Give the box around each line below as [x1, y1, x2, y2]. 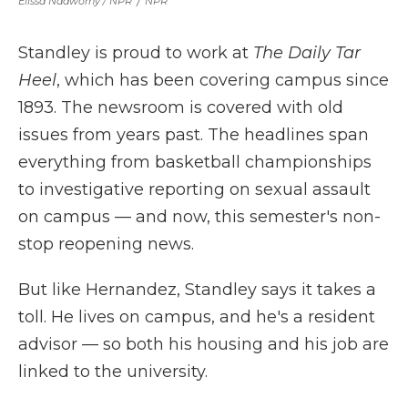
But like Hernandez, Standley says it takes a [18, 280, 376, 300]
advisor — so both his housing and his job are [18, 334, 389, 354]
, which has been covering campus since [56, 70, 389, 90]
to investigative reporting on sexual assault [18, 179, 371, 199]
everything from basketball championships [18, 152, 372, 172]
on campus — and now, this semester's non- [18, 207, 381, 227]
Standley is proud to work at [18, 43, 253, 63]
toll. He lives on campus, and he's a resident [18, 307, 375, 327]
